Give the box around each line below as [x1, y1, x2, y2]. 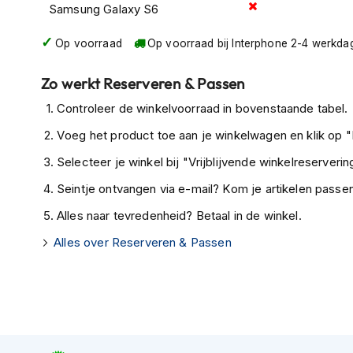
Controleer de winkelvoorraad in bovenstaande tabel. [57, 101, 348, 117]
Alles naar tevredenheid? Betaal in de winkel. [57, 208, 302, 224]
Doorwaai [18, 166, 77, 181]
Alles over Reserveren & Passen [54, 235, 232, 251]
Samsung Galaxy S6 [49, 2, 159, 17]
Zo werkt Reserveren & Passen [41, 74, 245, 94]
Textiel [18, 303, 61, 318]
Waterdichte [18, 212, 95, 227]
